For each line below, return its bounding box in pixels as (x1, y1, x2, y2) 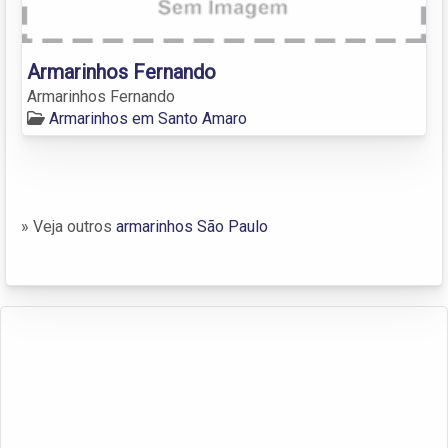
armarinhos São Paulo (116, 216, 268, 236)
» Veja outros (21, 216, 116, 236)
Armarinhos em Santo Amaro (49, 108, 247, 128)
